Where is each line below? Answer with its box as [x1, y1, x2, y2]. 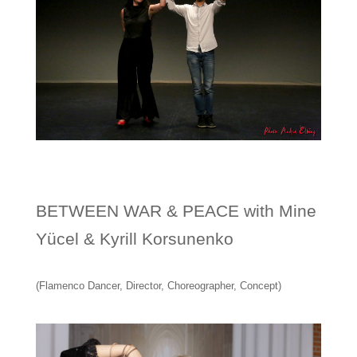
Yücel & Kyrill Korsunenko [35, 229, 233, 248]
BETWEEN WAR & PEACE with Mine [35, 201, 316, 220]
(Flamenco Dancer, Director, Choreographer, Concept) [35, 279, 281, 292]
